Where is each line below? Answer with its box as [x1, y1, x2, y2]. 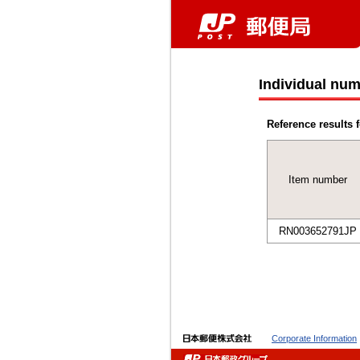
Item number [288, 174, 347, 186]
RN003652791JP [278, 225, 357, 237]
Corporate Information [272, 333, 357, 343]
